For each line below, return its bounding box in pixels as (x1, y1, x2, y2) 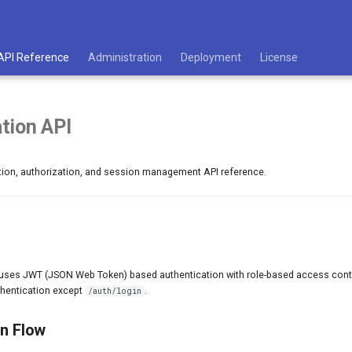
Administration (88, 51, 162, 64)
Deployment (181, 51, 241, 64)
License (260, 51, 298, 64)
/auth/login (88, 286, 141, 297)
